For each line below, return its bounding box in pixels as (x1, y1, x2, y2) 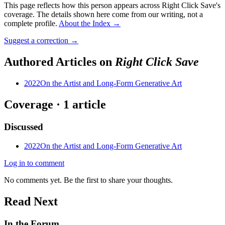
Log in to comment (4, 159, 64, 168)
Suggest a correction (4, 36, 68, 45)
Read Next (4, 195, 58, 208)
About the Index (59, 19, 110, 28)
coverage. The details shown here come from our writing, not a (4, 10, 203, 19)
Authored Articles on (4, 55, 115, 68)
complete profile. (4, 19, 57, 28)
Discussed (4, 121, 43, 132)
